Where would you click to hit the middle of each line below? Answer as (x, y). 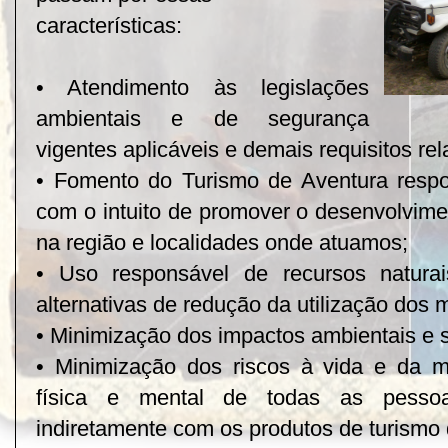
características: (109, 26)
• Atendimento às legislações (203, 88)
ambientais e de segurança (203, 119)
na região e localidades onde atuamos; (222, 243)
